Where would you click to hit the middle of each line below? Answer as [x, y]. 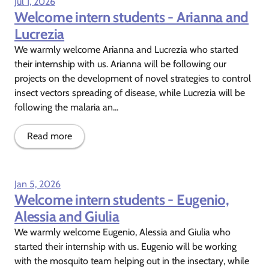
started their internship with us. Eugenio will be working [125, 246]
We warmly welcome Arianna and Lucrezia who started [126, 49]
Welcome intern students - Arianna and [132, 17]
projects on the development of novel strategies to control [133, 78]
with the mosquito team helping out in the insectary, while [132, 261]
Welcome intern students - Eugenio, [122, 199]
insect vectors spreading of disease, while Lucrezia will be [130, 92]
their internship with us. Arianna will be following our [122, 64]
